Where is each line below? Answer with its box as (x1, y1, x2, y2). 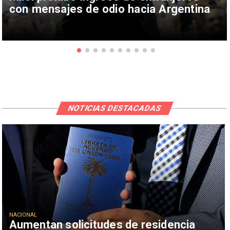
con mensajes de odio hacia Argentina (9, 2, 210, 16)
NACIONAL (9, 212, 37, 219)
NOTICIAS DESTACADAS (66, 103, 163, 113)
